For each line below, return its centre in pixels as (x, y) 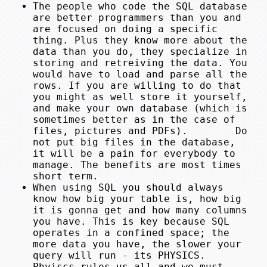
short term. (66, 176)
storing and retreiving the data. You (140, 63)
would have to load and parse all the (140, 74)
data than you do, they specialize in (140, 51)
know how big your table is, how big (137, 198)
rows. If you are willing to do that (137, 85)
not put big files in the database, (134, 142)
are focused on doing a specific (125, 29)
